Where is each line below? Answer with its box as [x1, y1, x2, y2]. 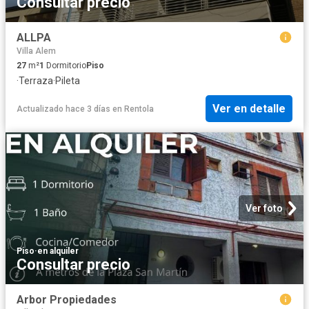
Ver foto [246, 202, 283, 214]
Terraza [19, 74, 53, 86]
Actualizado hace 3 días [17, 103, 110, 114]
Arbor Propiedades [17, 292, 117, 306]
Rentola [124, 103, 154, 114]
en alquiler [37, 246, 79, 256]
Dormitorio [44, 60, 86, 70]
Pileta [55, 74, 80, 86]
